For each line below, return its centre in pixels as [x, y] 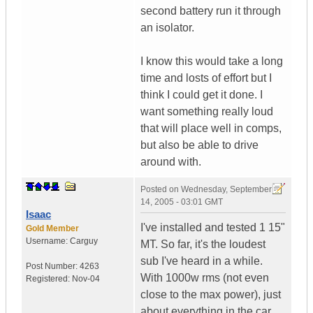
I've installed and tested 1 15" [213, 228]
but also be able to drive [199, 145]
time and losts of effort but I [206, 78]
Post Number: [53, 267]
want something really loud [207, 112]
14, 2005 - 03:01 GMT [182, 202]
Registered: [49, 279]
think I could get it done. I [202, 95]
